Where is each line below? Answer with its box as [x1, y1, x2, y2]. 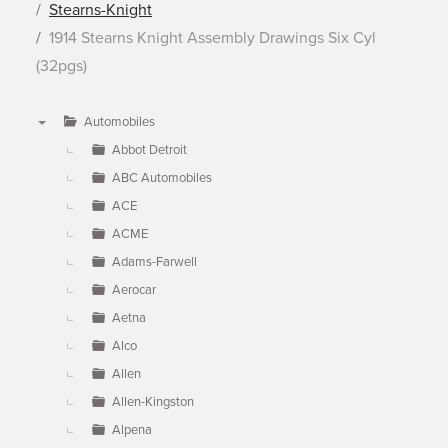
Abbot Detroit [112, 142, 187, 158]
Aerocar [112, 282, 156, 298]
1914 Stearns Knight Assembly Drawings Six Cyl [49, 28, 376, 48]
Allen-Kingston [112, 394, 194, 410]
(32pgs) [36, 56, 87, 76]
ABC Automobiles [112, 170, 212, 186]
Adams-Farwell [112, 254, 197, 270]
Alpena [112, 422, 152, 438]
